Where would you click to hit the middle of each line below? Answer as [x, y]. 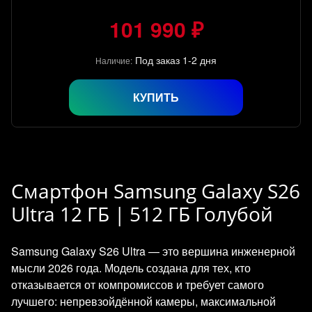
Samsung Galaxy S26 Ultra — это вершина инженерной [153, 251]
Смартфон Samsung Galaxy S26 [156, 191]
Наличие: [114, 60]
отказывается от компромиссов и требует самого [138, 284]
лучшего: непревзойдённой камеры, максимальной [143, 301]
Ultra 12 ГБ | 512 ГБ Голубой [142, 214]
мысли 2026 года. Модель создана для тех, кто [131, 268]
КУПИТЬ [156, 97]
